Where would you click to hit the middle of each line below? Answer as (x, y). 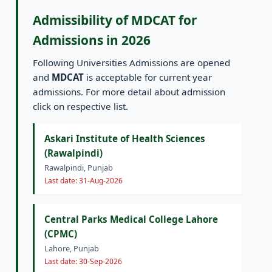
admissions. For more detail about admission (129, 92)
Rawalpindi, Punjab (79, 168)
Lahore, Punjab (72, 248)
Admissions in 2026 (92, 40)
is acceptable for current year (148, 77)
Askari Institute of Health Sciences (125, 139)
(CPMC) (61, 233)
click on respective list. (80, 107)
